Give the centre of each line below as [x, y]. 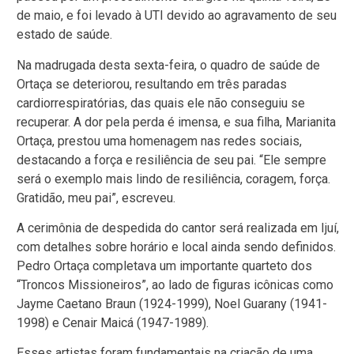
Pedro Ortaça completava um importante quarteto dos [164, 265]
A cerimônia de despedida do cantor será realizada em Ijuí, [178, 228]
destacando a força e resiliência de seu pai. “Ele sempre [171, 160]
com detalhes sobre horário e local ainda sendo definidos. [176, 247]
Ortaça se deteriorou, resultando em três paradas [152, 84]
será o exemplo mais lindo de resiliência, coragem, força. [173, 179]
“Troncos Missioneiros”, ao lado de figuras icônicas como [175, 284]
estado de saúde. [64, 35]
